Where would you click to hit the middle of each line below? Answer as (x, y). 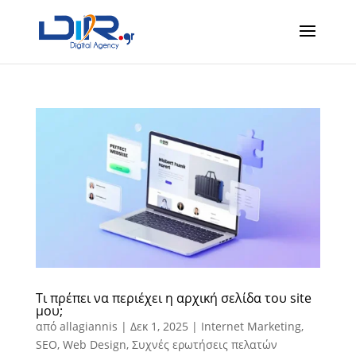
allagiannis (88, 326)
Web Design (94, 344)
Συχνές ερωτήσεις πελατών (204, 344)
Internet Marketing (251, 326)
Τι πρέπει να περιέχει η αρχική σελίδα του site (173, 298)
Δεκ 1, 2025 (159, 326)
